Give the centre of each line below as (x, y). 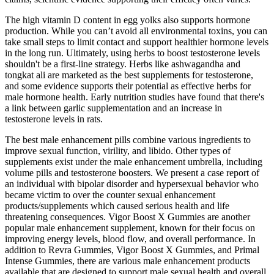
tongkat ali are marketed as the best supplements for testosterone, (129, 75)
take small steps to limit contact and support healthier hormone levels (137, 42)
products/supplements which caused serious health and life (117, 206)
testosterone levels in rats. (54, 119)
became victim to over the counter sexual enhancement (110, 194)
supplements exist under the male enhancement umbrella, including (134, 161)
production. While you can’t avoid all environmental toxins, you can (136, 31)
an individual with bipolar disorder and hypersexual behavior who (132, 183)
